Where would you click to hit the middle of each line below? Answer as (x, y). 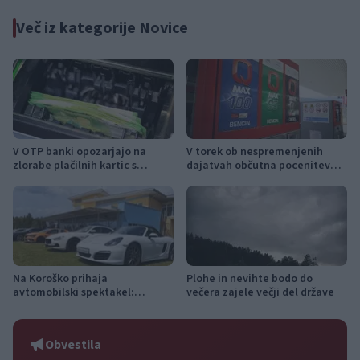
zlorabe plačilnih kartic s (75, 166)
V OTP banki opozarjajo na (80, 152)
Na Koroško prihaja (60, 279)
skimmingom (45, 180)
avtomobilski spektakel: (74, 293)
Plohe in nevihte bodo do (250, 279)
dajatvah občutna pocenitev (258, 166)
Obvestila (73, 345)
